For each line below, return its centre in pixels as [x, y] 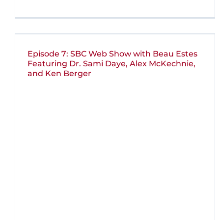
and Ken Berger [59, 74]
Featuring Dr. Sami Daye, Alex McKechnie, [111, 64]
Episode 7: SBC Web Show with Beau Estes [112, 54]
